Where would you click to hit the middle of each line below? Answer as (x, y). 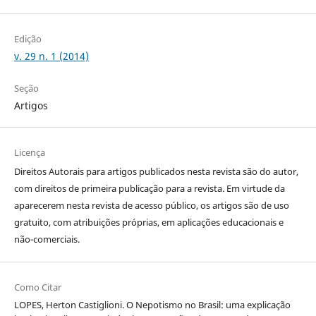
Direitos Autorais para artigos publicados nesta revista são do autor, (156, 172)
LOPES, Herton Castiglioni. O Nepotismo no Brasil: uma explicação (152, 305)
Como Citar (37, 287)
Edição (28, 39)
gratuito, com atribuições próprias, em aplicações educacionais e (148, 223)
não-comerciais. (47, 239)
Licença (29, 153)
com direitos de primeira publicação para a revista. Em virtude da (149, 189)
